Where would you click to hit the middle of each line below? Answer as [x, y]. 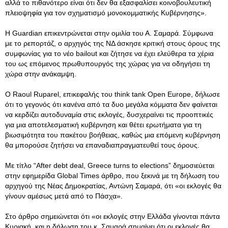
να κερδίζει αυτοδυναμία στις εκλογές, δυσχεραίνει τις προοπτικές [109, 115]
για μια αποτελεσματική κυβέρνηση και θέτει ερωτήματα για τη [103, 125]
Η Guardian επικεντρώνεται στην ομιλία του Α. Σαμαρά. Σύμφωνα [109, 33]
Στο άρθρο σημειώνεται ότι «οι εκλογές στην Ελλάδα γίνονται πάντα [112, 216]
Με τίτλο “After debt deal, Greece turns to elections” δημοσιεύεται [110, 165]
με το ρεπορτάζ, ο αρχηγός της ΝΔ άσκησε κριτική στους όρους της [113, 43]
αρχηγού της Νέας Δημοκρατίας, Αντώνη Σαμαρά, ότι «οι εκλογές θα [113, 186]
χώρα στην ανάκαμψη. [41, 74]
